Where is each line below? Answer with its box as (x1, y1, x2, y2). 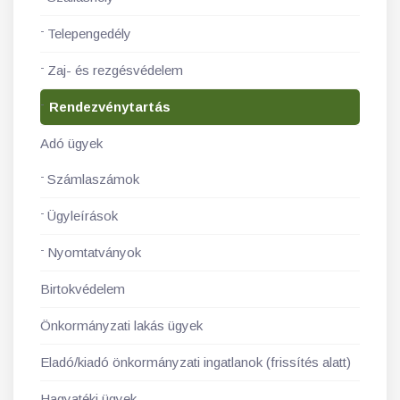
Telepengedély (47, 26, 131, 41)
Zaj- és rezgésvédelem (47, 62, 183, 78)
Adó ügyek (40, 136, 103, 151)
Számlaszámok (47, 171, 139, 187)
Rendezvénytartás (49, 99, 171, 114)
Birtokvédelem (40, 281, 125, 296)
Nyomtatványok (47, 245, 141, 260)
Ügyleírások (47, 208, 118, 223)
